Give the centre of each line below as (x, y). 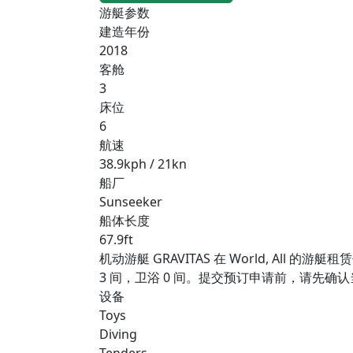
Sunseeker (131, 201)
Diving (118, 334)
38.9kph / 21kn (143, 163)
